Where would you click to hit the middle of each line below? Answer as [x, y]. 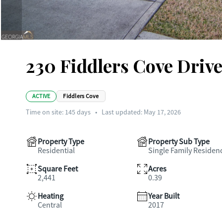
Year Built [164, 196]
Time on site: [45, 112]
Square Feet [58, 169]
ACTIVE [41, 96]
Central [50, 205]
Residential [56, 151]
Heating [51, 196]
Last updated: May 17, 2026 [141, 112]
